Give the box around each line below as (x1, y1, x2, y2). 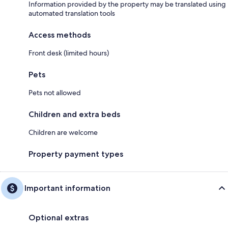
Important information (24, 183, 110, 193)
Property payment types (28, 149, 123, 159)
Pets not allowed (28, 88, 81, 97)
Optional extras (28, 212, 89, 222)
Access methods (28, 30, 91, 40)
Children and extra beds (28, 109, 120, 119)
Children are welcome (28, 127, 98, 137)
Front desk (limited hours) (28, 48, 109, 58)
